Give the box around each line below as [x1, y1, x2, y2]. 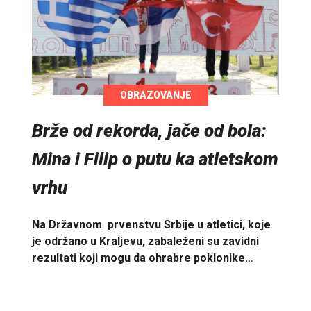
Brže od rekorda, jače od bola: [32, 119, 267, 141]
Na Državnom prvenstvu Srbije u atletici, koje [32, 218, 271, 232]
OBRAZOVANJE [119, 89, 192, 101]
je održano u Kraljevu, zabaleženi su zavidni [32, 235, 259, 249]
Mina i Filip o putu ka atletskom [32, 148, 278, 169]
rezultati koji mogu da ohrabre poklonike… [32, 251, 253, 265]
